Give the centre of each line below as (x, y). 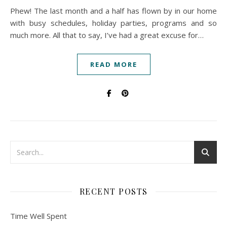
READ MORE (113, 64)
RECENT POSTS (113, 191)
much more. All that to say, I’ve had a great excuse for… (107, 35)
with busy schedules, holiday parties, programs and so (113, 23)
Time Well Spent (39, 216)
